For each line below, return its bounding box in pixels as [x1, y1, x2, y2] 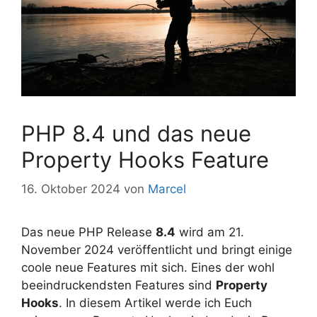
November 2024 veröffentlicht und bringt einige [21, 243, 292, 258]
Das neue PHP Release [21, 225, 156, 240]
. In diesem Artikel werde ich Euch [59, 296, 252, 311]
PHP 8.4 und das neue [21, 120, 251, 146]
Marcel [148, 182, 186, 197]
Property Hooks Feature [21, 146, 269, 173]
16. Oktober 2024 [21, 182, 120, 197]
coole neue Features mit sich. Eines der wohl [21, 260, 275, 275]
